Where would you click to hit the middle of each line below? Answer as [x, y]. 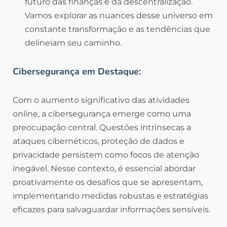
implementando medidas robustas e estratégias [110, 196]
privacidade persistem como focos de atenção [106, 155]
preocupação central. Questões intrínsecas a [102, 128]
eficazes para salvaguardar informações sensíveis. [111, 210]
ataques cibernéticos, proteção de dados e [99, 141]
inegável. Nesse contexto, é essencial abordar [104, 169]
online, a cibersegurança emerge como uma [102, 114]
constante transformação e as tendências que [118, 29]
